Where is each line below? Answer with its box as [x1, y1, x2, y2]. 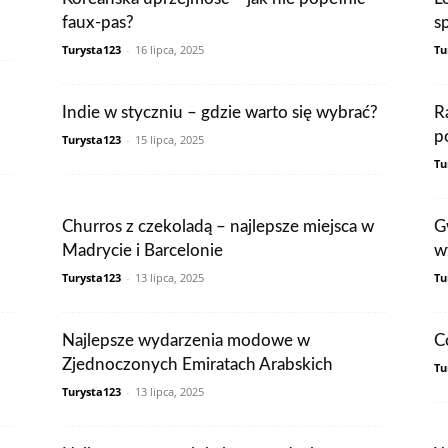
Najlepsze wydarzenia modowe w [62, 332, 310, 349]
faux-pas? [62, 14, 134, 31]
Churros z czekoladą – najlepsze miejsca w [62, 218, 374, 235]
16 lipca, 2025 [135, 42, 204, 57]
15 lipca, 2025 [135, 132, 204, 147]
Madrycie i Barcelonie [62, 242, 223, 259]
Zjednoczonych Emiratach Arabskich [62, 356, 333, 373]
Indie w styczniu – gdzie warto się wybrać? [62, 104, 378, 121]
